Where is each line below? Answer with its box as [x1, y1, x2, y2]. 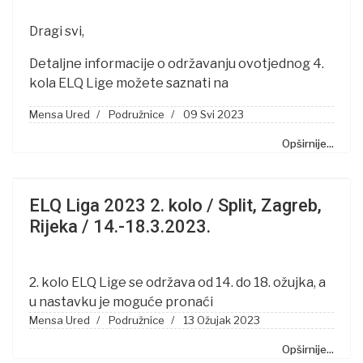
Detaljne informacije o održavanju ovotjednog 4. [29, 56, 324, 71]
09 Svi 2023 [183, 108, 244, 121]
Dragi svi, [29, 23, 87, 39]
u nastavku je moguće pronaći [29, 294, 213, 310]
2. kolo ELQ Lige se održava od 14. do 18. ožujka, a [29, 275, 326, 290]
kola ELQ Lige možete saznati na [29, 75, 228, 91]
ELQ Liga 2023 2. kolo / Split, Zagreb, [29, 195, 322, 216]
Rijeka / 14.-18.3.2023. [29, 216, 211, 237]
